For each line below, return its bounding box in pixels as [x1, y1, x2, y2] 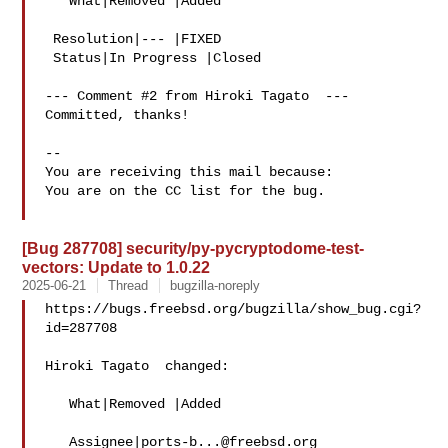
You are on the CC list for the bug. [45, 183, 326, 199]
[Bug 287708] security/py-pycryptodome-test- [22, 239, 365, 257]
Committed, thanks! [45, 107, 190, 123]
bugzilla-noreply [170, 278, 261, 293]
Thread [108, 278, 149, 293]
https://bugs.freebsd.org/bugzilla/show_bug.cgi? [45, 301, 422, 317]
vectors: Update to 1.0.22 [22, 258, 211, 276]
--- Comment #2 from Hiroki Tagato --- [45, 88, 350, 104]
